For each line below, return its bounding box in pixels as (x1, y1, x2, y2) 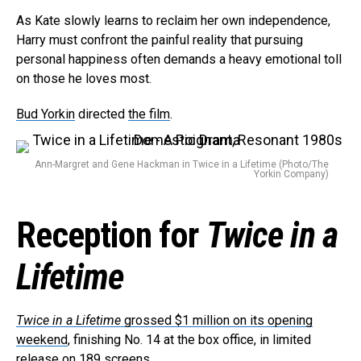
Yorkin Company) (254, 168, 329, 180)
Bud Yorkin (16, 106, 75, 122)
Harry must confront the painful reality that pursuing (16, 32, 303, 48)
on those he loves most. (16, 71, 151, 87)
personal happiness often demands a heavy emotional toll (16, 52, 342, 68)
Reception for (16, 214, 206, 257)
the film (128, 106, 170, 122)
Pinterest (126, 228, 176, 242)
